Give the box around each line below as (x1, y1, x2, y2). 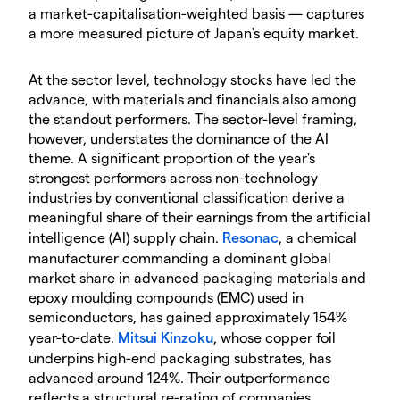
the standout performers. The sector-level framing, (29, 109, 357, 127)
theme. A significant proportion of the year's (29, 148, 315, 166)
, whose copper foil (213, 328, 336, 346)
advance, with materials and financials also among (29, 89, 357, 107)
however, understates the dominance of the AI (29, 129, 329, 146)
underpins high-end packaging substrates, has (29, 348, 331, 366)
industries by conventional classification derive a (29, 187, 345, 205)
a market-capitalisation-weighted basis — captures (29, 4, 364, 21)
